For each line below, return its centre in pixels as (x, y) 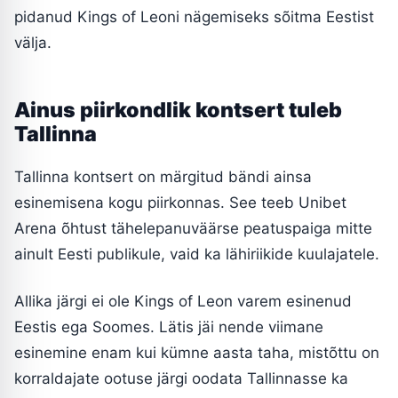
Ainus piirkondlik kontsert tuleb (178, 110)
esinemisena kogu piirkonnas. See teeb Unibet (180, 202)
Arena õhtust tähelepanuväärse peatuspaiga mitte (193, 228)
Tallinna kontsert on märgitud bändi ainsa (163, 176)
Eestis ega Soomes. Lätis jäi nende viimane (169, 326)
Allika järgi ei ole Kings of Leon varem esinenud (183, 301)
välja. (33, 42)
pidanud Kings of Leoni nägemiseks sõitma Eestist (194, 16)
